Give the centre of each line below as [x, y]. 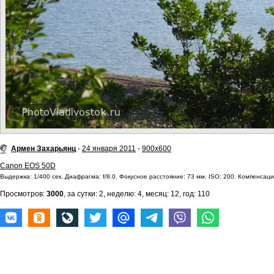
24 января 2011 [109, 149]
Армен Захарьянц [43, 149]
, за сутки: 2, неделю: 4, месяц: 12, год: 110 [137, 194]
